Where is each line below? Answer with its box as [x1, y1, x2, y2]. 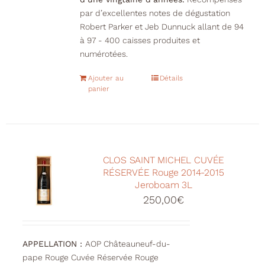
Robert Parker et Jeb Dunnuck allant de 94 [79, 22, 244, 32]
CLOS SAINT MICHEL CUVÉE [102, 154, 225, 166]
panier [88, 85, 109, 93]
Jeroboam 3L [134, 179, 192, 191]
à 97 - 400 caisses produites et [79, 35, 200, 46]
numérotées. [79, 49, 128, 59]
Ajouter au [88, 74, 124, 83]
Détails [160, 74, 183, 83]
